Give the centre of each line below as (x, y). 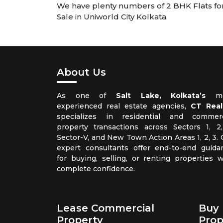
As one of (86, 96)
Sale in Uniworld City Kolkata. (112, 17)
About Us (81, 72)
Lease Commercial (106, 208)
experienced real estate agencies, (124, 106)
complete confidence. (96, 169)
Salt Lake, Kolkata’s (161, 96)
